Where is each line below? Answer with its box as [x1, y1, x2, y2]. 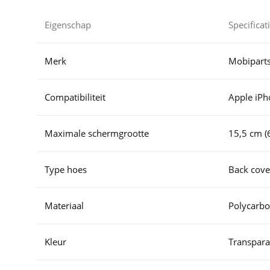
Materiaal [45, 199, 84, 212]
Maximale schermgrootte [45, 127, 149, 139]
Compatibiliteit [45, 91, 105, 103]
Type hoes [45, 163, 87, 175]
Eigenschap [45, 19, 91, 31]
